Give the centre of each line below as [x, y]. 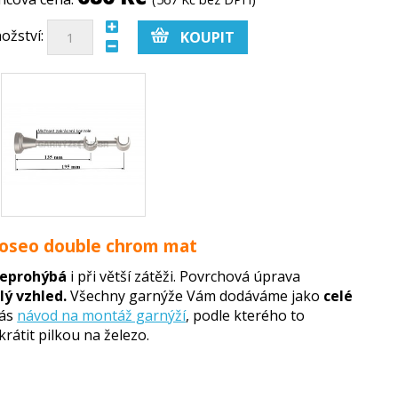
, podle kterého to [246, 316]
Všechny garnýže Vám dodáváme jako [195, 296]
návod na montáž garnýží [102, 316]
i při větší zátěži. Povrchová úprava [184, 277]
